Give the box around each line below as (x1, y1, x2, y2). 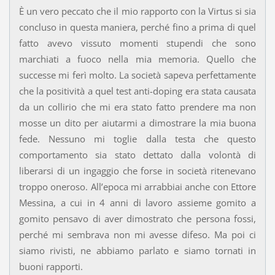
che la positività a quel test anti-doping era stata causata (18, 84, 257, 97)
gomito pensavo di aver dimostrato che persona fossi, (18, 212, 257, 225)
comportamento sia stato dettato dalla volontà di (18, 148, 257, 161)
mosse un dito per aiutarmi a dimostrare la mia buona (18, 116, 257, 129)
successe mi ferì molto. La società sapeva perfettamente (18, 68, 257, 81)
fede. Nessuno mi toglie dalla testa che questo (18, 132, 257, 145)
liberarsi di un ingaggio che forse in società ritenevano (18, 164, 257, 177)
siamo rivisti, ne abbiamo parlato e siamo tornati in (18, 244, 257, 257)
